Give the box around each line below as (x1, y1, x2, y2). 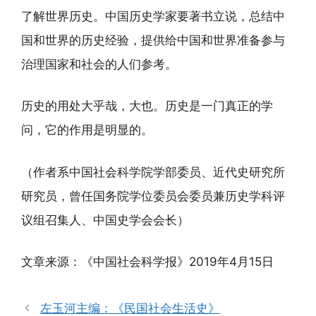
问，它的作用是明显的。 (21, 123, 153, 137)
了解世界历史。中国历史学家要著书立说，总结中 (21, 8, 285, 23)
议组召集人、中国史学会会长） (21, 212, 189, 227)
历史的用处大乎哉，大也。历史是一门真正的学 (21, 99, 273, 113)
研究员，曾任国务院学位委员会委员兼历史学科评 (21, 188, 285, 203)
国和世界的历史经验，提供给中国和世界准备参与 (21, 32, 285, 47)
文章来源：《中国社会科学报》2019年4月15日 (21, 255, 274, 269)
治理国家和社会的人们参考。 (21, 56, 177, 71)
